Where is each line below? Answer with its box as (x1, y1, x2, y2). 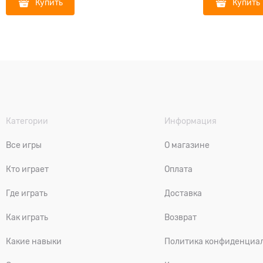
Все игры (6, 140, 42, 150)
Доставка (164, 188, 203, 198)
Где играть (6, 188, 48, 198)
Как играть (6, 213, 48, 222)
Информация (164, 116, 217, 126)
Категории (6, 116, 48, 126)
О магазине (164, 140, 210, 150)
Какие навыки (6, 237, 62, 246)
